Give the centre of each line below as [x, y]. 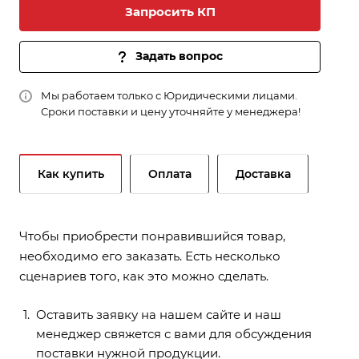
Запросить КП [170, 12]
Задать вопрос [179, 56]
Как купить [71, 174]
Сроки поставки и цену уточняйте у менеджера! [171, 111]
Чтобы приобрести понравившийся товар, [152, 236]
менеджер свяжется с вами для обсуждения [174, 334]
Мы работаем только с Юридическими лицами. [169, 95]
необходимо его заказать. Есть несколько [150, 256]
